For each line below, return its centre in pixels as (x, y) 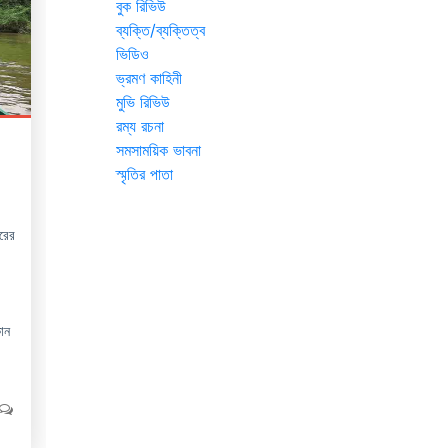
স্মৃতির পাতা (144, 174)
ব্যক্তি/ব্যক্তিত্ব (160, 30)
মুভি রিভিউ (143, 102)
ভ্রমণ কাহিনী (149, 78)
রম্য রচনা (140, 126)
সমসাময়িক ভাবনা (158, 150)
